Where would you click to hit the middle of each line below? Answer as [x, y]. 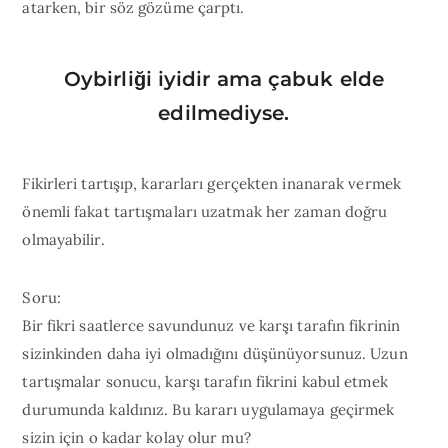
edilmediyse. [224, 113]
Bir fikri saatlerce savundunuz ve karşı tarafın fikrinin [211, 325]
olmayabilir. [63, 239]
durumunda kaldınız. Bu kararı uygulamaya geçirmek [208, 409]
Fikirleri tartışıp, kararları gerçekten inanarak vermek [211, 183]
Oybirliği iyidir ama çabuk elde [224, 79]
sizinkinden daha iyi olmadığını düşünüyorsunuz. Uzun [215, 353]
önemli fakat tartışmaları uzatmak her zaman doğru [205, 211]
